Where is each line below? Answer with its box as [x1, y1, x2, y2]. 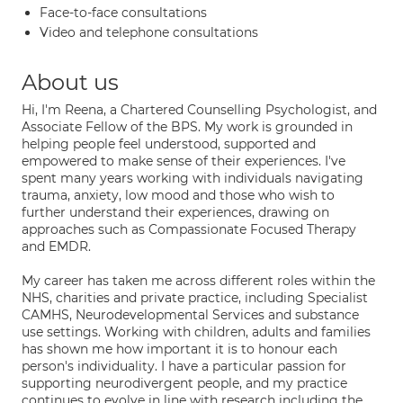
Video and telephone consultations [40, 24, 258, 40]
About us [22, 69, 119, 95]
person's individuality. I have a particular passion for [22, 358, 346, 374]
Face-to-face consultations [40, 4, 207, 21]
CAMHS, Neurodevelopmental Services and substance [22, 307, 359, 323]
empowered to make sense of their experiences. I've [22, 153, 345, 169]
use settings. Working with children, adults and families [22, 324, 371, 340]
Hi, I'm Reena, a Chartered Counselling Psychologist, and [22, 102, 377, 118]
